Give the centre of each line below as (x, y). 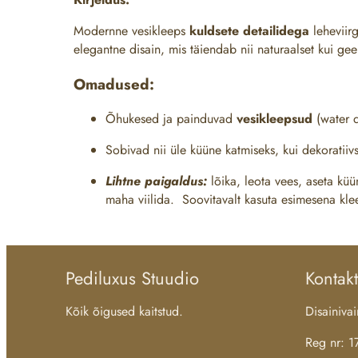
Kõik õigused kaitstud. (124, 312)
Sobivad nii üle (148, 150)
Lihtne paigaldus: (156, 181)
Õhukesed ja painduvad (171, 119)
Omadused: (114, 84)
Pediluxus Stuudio (132, 278)
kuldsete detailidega (249, 30)
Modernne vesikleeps (131, 30)
